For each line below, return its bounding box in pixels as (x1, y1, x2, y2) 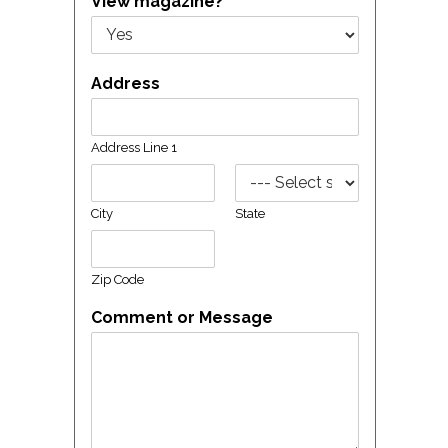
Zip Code (91, 271, 144, 287)
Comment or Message (91, 307, 273, 327)
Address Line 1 (91, 139, 177, 155)
